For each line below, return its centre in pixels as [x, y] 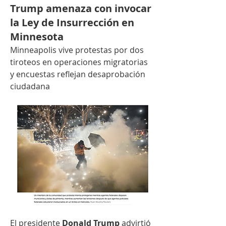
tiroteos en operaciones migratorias [79, 62]
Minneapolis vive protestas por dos [77, 50]
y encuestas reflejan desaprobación [78, 74]
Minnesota [37, 37]
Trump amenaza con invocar [81, 8]
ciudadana [30, 86]
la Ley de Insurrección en [72, 22]
